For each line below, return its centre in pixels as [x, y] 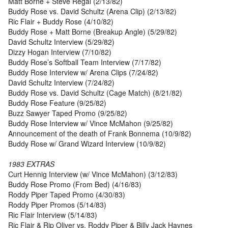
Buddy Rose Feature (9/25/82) [57, 103]
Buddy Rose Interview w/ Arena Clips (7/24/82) [83, 73]
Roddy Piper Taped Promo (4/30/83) [67, 195]
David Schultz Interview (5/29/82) [61, 42]
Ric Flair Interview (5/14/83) [53, 215]
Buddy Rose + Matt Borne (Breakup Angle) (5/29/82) [93, 32]
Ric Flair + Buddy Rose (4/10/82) [61, 22]
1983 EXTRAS [31, 164]
